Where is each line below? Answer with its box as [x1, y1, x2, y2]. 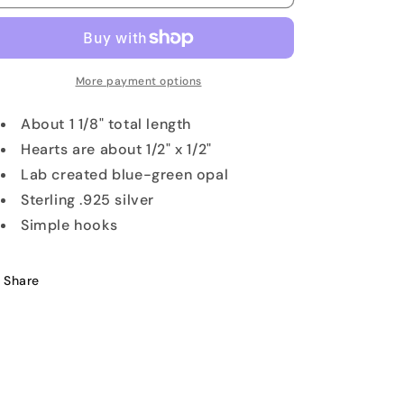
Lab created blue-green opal [21, 165, 229, 184]
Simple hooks [21, 216, 118, 234]
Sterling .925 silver [21, 190, 154, 209]
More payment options [75, 74, 202, 88]
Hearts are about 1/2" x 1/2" [21, 140, 212, 159]
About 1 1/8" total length [21, 115, 191, 133]
